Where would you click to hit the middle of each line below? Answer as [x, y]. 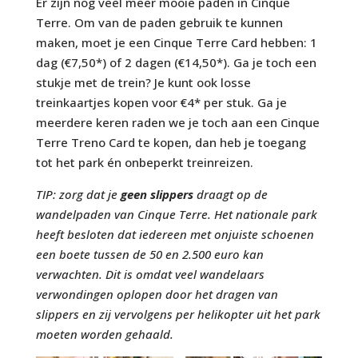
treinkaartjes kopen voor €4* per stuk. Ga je [161, 103]
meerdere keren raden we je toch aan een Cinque [177, 123]
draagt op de [230, 195]
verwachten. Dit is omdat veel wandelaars [150, 274]
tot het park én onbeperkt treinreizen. [144, 163]
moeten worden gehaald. [104, 334]
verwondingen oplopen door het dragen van [157, 294]
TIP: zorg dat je [78, 195]
